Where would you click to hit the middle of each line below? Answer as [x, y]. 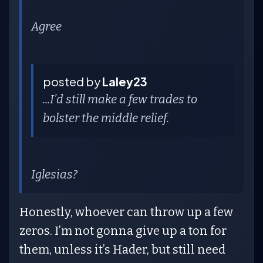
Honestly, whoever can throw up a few [126, 212]
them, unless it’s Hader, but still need [122, 249]
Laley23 [125, 81]
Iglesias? [54, 174]
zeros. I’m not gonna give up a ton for [123, 231]
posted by [73, 81]
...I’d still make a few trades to [120, 99]
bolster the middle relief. [106, 118]
